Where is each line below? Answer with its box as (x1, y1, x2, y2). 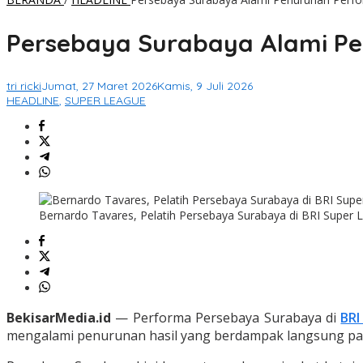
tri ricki (6, 79, 41, 94)
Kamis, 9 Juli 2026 (157, 79, 253, 94)
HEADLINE (6, 93, 59, 109)
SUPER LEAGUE (65, 93, 146, 109)
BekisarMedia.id (6, 309, 111, 327)
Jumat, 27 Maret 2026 (41, 79, 157, 94)
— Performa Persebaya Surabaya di (111, 309, 341, 327)
